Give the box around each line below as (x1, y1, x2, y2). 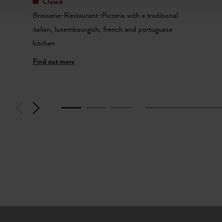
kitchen (33, 37, 55, 50)
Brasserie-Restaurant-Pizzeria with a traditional (33, 9, 178, 22)
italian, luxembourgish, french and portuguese (33, 23, 172, 36)
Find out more (33, 56, 75, 67)
